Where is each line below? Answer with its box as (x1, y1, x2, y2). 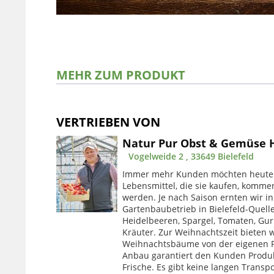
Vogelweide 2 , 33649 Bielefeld (128, 150, 254, 162)
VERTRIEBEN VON (56, 113, 160, 130)
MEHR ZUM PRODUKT (56, 66, 185, 83)
